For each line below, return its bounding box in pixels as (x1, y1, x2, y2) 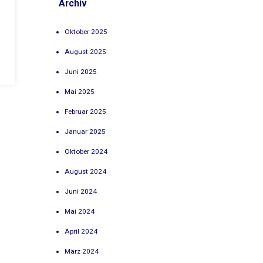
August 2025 (65, 47, 107, 56)
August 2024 (65, 167, 107, 176)
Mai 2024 (65, 207, 95, 215)
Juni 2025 (65, 67, 97, 76)
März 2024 (65, 247, 99, 255)
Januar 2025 (65, 127, 106, 136)
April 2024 (65, 227, 98, 235)
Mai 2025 (65, 87, 95, 96)
